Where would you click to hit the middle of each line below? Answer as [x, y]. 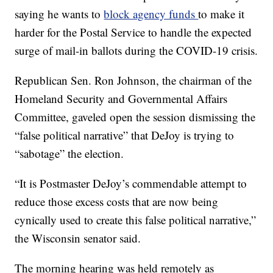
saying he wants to [59, 14]
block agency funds [151, 14]
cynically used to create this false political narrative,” [136, 220]
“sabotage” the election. [69, 154]
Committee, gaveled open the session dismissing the [135, 117]
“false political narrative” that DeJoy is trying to [125, 135]
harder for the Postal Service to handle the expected [133, 32]
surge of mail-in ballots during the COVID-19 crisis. [136, 51]
